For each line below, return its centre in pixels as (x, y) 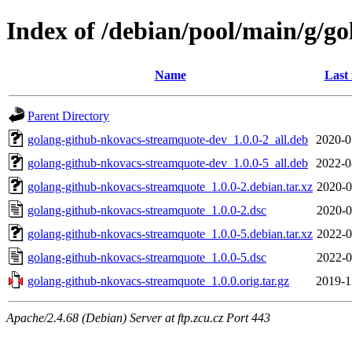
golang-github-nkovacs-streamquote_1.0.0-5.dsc (147, 257)
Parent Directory (68, 115)
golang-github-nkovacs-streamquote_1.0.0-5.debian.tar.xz (170, 233)
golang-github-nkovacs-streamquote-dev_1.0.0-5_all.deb (168, 163)
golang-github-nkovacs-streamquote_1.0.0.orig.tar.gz (158, 280)
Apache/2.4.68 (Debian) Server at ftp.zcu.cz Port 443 (138, 317)
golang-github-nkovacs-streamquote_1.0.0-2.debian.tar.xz (170, 186)
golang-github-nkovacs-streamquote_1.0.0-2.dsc (147, 210)
